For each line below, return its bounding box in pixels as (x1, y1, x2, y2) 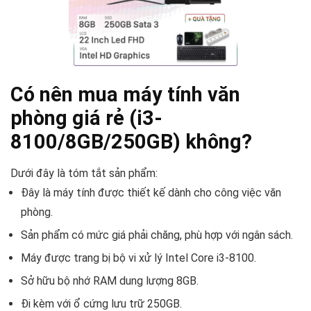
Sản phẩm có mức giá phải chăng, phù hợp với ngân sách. (21, 228, 293, 242)
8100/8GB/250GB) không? (10, 129, 252, 153)
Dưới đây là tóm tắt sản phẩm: (10, 166, 158, 180)
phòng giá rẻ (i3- (10, 106, 162, 130)
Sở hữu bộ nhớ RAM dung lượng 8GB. (21, 274, 199, 287)
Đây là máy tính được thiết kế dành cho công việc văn (21, 185, 281, 199)
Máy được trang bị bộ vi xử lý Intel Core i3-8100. (21, 251, 256, 264)
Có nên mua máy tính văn (10, 82, 240, 106)
